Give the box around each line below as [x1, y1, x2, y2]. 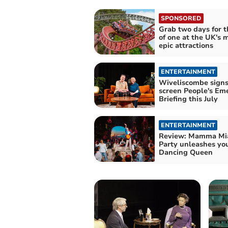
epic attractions [158, 40, 213, 50]
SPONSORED [160, 14, 202, 22]
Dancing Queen [158, 148, 213, 158]
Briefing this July [158, 94, 218, 104]
